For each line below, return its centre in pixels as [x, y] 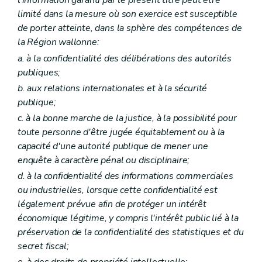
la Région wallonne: [58, 42]
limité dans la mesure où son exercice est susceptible [127, 14]
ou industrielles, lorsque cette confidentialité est [118, 190]
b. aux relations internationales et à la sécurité [113, 88]
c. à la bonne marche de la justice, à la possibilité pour [127, 118]
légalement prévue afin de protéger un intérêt [112, 204]
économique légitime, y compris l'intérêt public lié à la [128, 218]
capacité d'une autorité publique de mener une [113, 146]
